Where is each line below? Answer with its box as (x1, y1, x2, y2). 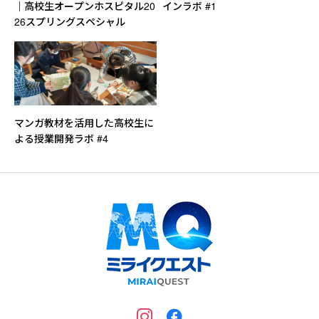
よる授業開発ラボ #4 (14, 131, 108, 146)
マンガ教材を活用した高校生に (14, 115, 154, 130)
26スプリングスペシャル (14, 14, 125, 29)
